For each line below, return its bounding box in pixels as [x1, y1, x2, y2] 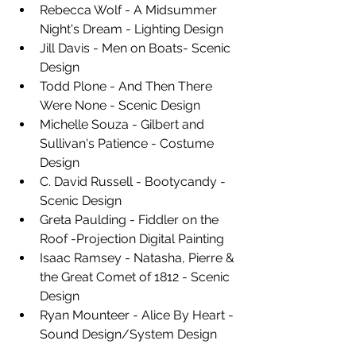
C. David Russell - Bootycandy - [40, 174, 229, 189]
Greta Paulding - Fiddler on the [40, 212, 222, 227]
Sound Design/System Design [40, 327, 217, 342]
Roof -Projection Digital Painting [40, 231, 227, 246]
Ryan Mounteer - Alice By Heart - [40, 308, 237, 323]
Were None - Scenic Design [40, 98, 203, 113]
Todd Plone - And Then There [40, 79, 215, 94]
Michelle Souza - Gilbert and [40, 117, 207, 132]
